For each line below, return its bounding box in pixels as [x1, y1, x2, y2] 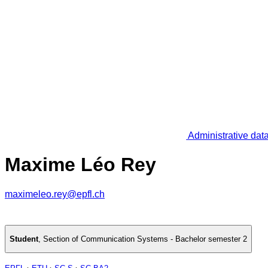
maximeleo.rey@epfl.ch [5, 188, 105, 199]
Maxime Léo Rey [5, 154, 156, 176]
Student [10, 234, 38, 244]
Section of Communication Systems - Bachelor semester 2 [43, 234, 247, 244]
